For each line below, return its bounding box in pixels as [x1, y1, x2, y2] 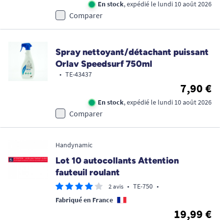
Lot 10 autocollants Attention [55, 155, 179, 166]
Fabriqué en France [55, 195, 113, 204]
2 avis [109, 182, 123, 191]
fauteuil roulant [55, 166, 120, 178]
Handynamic [55, 140, 92, 149]
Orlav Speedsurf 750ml [55, 58, 152, 69]
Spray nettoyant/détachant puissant [55, 46, 209, 57]
